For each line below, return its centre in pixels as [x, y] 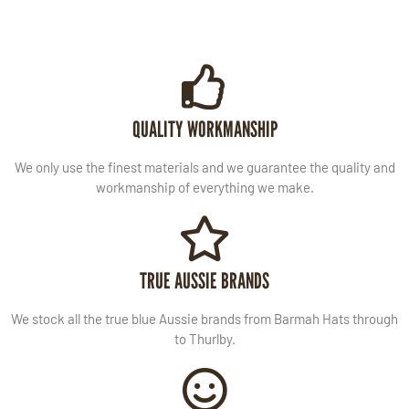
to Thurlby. [204, 338]
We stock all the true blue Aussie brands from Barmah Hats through [204, 318]
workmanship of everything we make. [204, 187]
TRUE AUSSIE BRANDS [204, 280]
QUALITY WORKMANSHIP [204, 129]
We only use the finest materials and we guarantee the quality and [204, 167]
